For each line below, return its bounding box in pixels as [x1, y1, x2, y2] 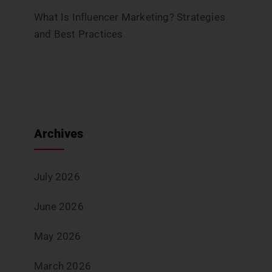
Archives [34, 126, 84, 141]
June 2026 [34, 200, 84, 213]
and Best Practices [34, 28, 123, 41]
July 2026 [34, 171, 80, 183]
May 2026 [34, 230, 81, 243]
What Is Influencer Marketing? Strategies [34, 11, 226, 24]
